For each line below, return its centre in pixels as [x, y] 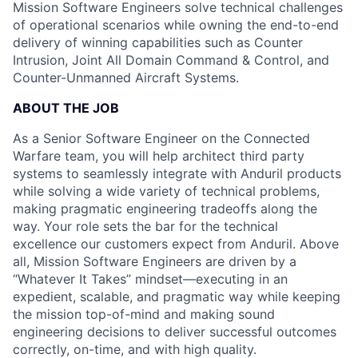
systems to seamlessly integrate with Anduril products [177, 173]
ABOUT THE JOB [66, 108]
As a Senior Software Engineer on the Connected [161, 138]
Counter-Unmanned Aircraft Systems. [126, 78]
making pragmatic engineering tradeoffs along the [165, 209]
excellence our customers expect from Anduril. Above [176, 244]
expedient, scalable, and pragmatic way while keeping [177, 296]
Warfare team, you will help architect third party [159, 156]
